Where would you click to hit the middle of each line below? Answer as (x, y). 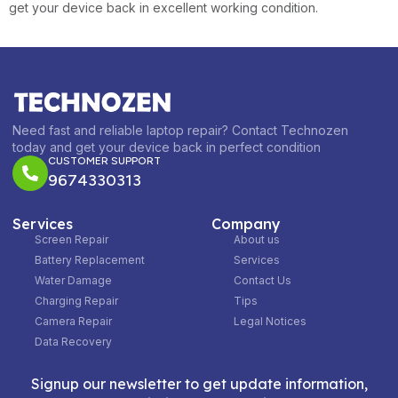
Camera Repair (73, 321)
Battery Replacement (90, 259)
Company (246, 223)
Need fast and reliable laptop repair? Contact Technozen (180, 130)
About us (257, 239)
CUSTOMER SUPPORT (104, 160)
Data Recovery (73, 341)
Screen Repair (72, 239)
